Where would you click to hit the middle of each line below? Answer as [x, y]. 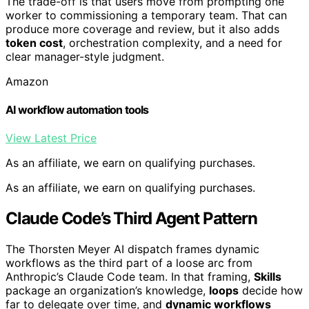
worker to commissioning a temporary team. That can [146, 15]
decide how [271, 290]
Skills [268, 276]
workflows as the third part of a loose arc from [129, 262]
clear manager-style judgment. [85, 56]
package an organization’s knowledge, [107, 290]
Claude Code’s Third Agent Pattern [131, 219]
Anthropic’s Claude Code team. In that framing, [130, 276]
